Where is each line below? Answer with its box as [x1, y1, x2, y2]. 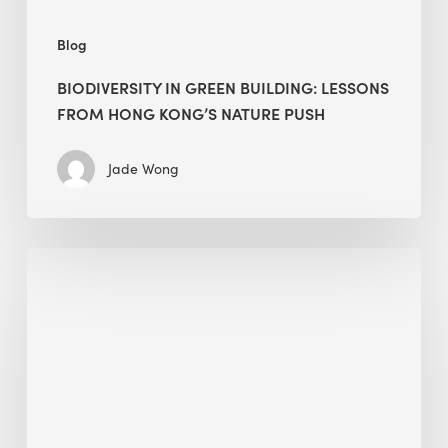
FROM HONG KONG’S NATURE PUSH [56, 101, 325, 124]
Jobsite [25, 247, 80, 272]
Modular [25, 328, 96, 353]
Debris [25, 382, 79, 407]
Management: [25, 301, 143, 326]
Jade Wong [107, 158, 179, 178]
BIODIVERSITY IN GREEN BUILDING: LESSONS [56, 75, 389, 98]
